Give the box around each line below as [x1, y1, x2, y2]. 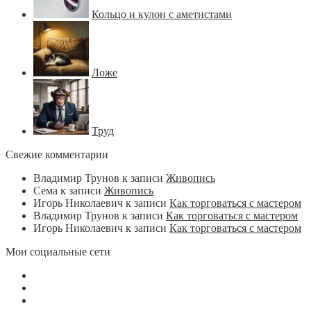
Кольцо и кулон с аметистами [92, 8, 232, 21]
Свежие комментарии [6, 149, 108, 161]
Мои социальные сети [6, 246, 110, 258]
